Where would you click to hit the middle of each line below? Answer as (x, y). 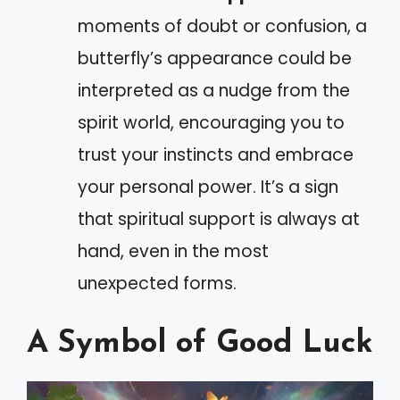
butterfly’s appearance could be (215, 59)
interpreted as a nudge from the (214, 91)
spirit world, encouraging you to (211, 123)
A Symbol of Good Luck (200, 344)
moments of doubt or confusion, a (222, 27)
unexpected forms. (157, 284)
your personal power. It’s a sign (208, 187)
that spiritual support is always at (219, 220)
